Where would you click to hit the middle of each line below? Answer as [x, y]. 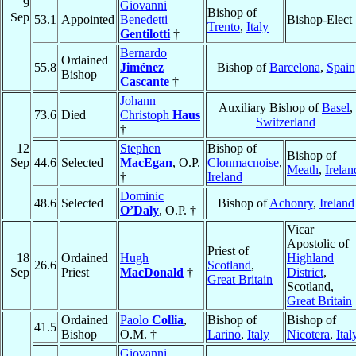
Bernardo [143, 53]
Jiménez [142, 68]
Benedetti [144, 20]
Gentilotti [145, 34]
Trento [224, 27]
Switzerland [286, 122]
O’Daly [139, 211]
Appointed [88, 20]
